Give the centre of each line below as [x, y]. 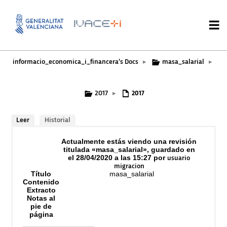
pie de [41, 206]
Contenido [41, 182]
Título [41, 174]
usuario [179, 158]
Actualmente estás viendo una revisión [129, 142]
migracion [129, 166]
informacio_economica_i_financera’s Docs [75, 62]
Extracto [41, 190]
